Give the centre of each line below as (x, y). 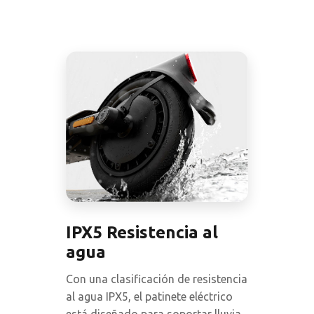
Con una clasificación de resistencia (157, 279)
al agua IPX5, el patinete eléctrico (149, 297)
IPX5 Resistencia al (142, 233)
